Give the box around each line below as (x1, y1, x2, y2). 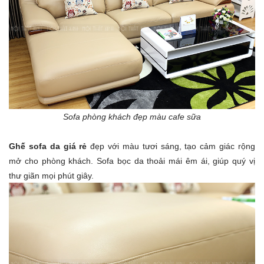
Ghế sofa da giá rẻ (9, 141, 87, 151)
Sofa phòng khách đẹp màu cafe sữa (63, 112, 201, 122)
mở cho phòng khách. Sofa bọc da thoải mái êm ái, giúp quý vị (9, 156, 255, 166)
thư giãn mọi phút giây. (9, 171, 94, 181)
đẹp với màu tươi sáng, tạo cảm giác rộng (87, 141, 256, 151)
